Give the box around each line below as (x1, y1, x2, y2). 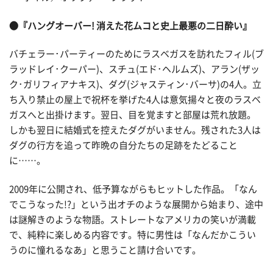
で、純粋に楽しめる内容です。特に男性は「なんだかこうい (9, 230, 256, 240)
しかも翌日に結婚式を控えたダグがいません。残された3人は (9, 125, 261, 135)
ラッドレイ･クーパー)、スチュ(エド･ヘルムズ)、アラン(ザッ (9, 64, 260, 74)
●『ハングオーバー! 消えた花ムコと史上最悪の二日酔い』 (9, 21, 252, 31)
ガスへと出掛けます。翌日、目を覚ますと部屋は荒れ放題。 (9, 110, 256, 119)
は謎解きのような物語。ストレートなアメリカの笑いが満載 (9, 215, 256, 225)
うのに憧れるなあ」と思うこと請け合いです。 (9, 246, 201, 255)
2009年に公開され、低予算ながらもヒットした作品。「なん (9, 185, 257, 194)
